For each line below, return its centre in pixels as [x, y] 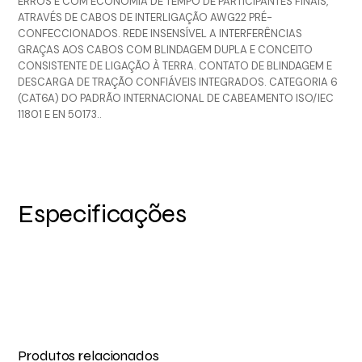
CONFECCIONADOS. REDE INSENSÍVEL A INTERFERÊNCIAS [160, 33]
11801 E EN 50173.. [60, 114]
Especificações [102, 213]
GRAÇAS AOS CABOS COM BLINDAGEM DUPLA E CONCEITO [166, 49]
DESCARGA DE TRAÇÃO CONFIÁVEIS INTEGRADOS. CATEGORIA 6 [178, 82]
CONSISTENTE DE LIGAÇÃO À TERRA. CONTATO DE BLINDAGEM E [175, 65]
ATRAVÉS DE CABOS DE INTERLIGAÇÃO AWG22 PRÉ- [145, 17]
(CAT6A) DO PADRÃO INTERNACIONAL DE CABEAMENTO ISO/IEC [176, 98]
